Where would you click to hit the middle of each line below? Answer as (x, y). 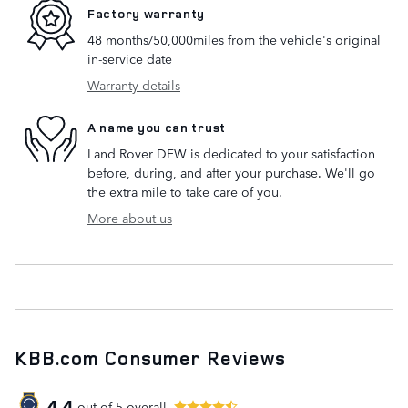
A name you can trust (157, 127)
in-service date (130, 59)
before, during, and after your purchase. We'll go (231, 173)
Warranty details (134, 85)
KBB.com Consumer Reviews (151, 358)
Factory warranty (147, 13)
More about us (130, 218)
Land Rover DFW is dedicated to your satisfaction (231, 153)
